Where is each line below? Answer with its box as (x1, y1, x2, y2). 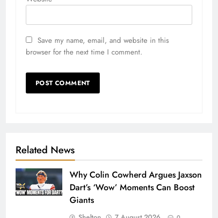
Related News (16, 143, 75, 158)
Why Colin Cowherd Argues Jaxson (70, 168, 202, 182)
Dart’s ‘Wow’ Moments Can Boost (70, 181, 195, 194)
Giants (70, 194, 94, 207)
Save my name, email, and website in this (37, 35, 169, 46)
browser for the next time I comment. (26, 47, 143, 58)
